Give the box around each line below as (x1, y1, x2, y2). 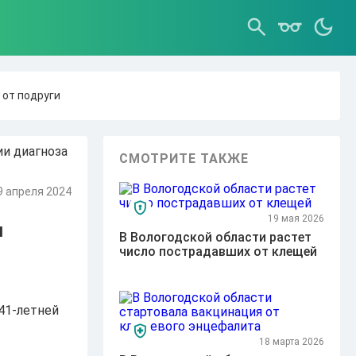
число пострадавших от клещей (119, 244, 318, 259)
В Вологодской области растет (119, 230, 312, 245)
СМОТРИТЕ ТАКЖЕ (119, 151, 250, 166)
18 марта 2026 (258, 336, 324, 347)
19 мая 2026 (267, 213, 324, 224)
